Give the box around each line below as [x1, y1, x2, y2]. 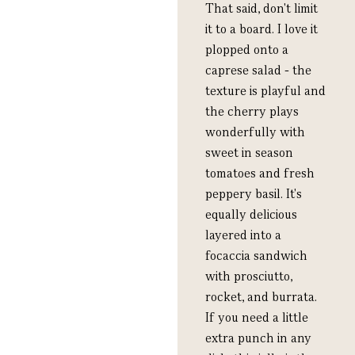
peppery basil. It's [205, 185, 302, 203]
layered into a [205, 227, 281, 244]
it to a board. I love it [205, 21, 318, 38]
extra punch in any [205, 330, 311, 347]
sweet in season [205, 144, 293, 162]
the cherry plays [205, 103, 299, 120]
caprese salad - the [205, 62, 311, 79]
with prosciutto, [205, 268, 292, 285]
